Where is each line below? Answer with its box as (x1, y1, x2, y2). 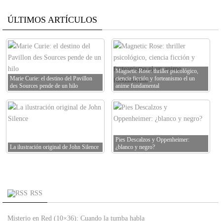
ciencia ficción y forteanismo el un (115, 75, 195, 82)
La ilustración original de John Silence (10, 144, 99, 151)
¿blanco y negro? (115, 144, 155, 151)
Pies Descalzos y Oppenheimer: (115, 136, 189, 144)
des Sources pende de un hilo (10, 82, 78, 90)
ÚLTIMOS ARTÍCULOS (7, 15, 97, 25)
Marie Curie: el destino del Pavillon (10, 75, 92, 82)
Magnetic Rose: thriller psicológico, (115, 68, 198, 75)
